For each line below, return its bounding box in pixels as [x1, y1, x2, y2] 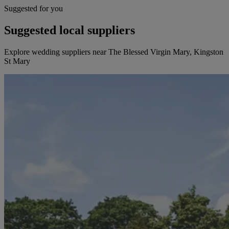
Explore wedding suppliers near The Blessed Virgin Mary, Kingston [4, 48, 223, 57]
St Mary [4, 57, 30, 66]
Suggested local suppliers [4, 24, 135, 37]
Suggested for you [4, 4, 63, 13]
